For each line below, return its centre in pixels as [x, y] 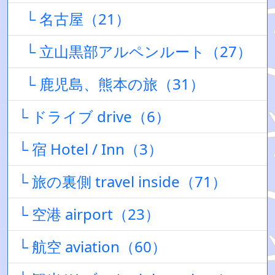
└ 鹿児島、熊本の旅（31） [111, 84]
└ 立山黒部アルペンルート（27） [135, 51]
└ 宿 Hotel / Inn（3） [90, 149]
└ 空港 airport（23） [89, 214]
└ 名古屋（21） [74, 19]
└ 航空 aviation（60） [92, 246]
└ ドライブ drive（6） [94, 116]
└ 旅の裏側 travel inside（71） [122, 181]
